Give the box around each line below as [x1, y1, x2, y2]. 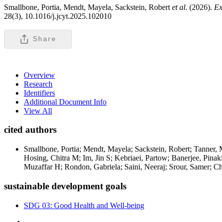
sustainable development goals [4, 180, 126, 191]
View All [24, 106, 52, 115]
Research [24, 79, 53, 88]
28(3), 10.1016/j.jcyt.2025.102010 [4, 11, 111, 20]
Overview [24, 70, 55, 79]
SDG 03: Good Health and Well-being [24, 201, 144, 210]
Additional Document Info [24, 97, 107, 106]
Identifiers [24, 88, 55, 97]
